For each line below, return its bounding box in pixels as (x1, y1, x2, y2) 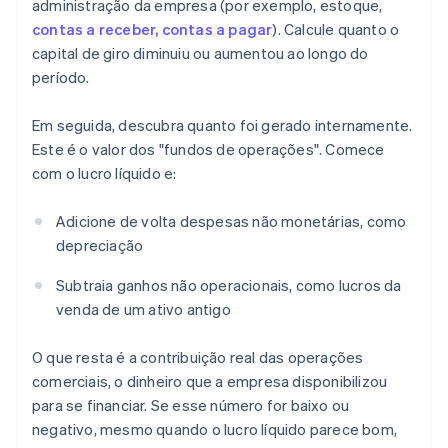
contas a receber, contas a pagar (32, 19, 273, 40)
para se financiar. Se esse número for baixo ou (32, 395, 350, 416)
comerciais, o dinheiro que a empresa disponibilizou (32, 371, 388, 392)
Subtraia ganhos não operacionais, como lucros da (56, 275, 402, 296)
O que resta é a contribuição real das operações (32, 347, 364, 368)
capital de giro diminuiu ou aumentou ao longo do (32, 43, 369, 64)
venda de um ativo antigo (56, 299, 231, 320)
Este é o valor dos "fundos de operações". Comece (32, 139, 385, 160)
